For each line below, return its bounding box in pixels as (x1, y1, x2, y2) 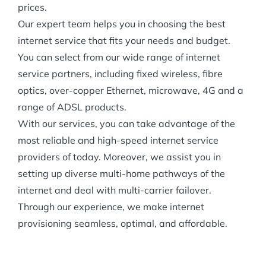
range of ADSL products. (18, 101, 126, 113)
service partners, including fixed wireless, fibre (18, 68, 223, 80)
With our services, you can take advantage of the (18, 118, 235, 130)
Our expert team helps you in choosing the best (18, 18, 226, 30)
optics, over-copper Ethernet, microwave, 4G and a (18, 84, 243, 97)
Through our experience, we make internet (18, 201, 204, 213)
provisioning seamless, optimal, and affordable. (18, 217, 227, 230)
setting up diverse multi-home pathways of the (18, 167, 225, 180)
